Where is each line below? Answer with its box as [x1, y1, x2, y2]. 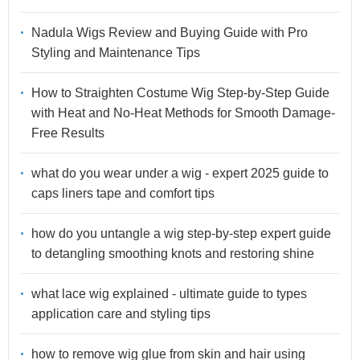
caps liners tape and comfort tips [31, 186, 215, 201]
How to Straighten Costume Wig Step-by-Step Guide [31, 86, 329, 100]
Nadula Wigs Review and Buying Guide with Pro [31, 26, 308, 40]
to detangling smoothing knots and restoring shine [31, 247, 314, 261]
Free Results [31, 126, 104, 141]
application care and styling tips [31, 307, 211, 321]
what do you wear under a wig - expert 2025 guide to [31, 166, 329, 181]
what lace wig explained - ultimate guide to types [31, 287, 307, 301]
